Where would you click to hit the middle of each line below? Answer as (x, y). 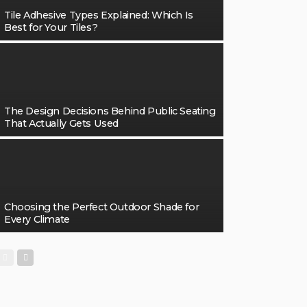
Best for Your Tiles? (51, 27)
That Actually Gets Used (62, 123)
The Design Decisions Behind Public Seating (110, 111)
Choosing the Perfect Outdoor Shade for (102, 207)
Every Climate (37, 219)
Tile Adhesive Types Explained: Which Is (99, 15)
